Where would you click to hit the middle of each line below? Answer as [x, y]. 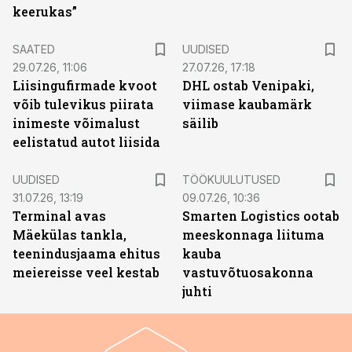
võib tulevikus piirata [83, 104]
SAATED [34, 49]
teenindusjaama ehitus [86, 253]
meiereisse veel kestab [86, 272]
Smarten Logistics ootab [261, 216]
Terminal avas [59, 216]
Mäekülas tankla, [70, 235]
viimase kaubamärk [247, 104]
